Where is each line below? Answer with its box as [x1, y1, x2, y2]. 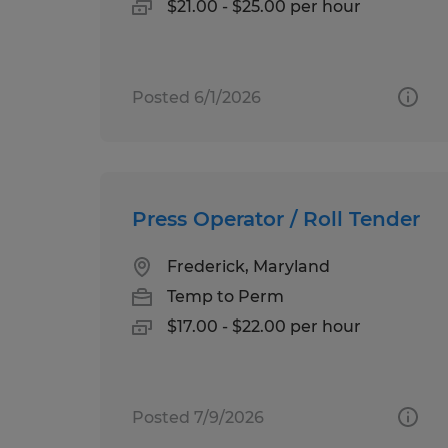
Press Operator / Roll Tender [132, 206, 420, 231]
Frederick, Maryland [167, 256, 330, 276]
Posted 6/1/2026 [132, 87, 261, 107]
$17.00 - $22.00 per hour [167, 316, 361, 336]
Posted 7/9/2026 [132, 407, 264, 427]
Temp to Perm [167, 286, 284, 306]
